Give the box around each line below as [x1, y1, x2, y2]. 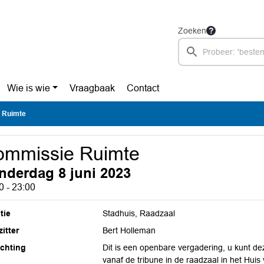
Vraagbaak [70, 83, 115, 93]
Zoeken [178, 26, 206, 35]
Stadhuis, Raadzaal [103, 209, 176, 218]
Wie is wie [6, 83, 50, 93]
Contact [127, 83, 160, 93]
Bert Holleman [103, 226, 156, 235]
